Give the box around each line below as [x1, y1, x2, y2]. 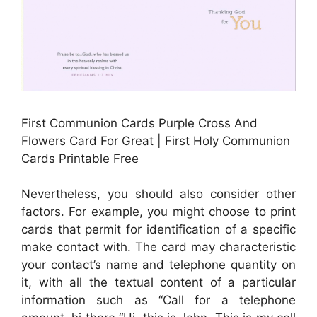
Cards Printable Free [21, 151, 139, 166]
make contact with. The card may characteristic [21, 240, 296, 255]
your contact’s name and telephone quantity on [21, 258, 296, 272]
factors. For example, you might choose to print [21, 204, 296, 219]
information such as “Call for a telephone [21, 293, 296, 308]
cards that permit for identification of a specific [21, 222, 296, 237]
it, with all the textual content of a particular [21, 275, 296, 290]
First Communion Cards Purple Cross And [21, 115, 258, 130]
